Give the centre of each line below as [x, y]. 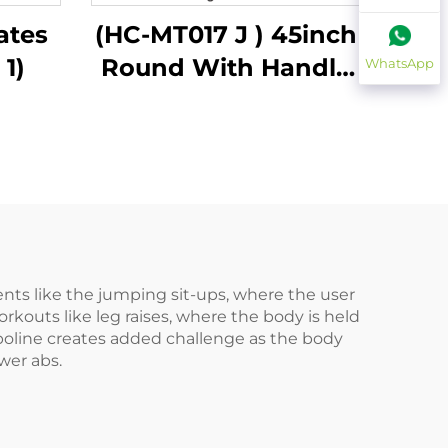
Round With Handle [226, 67]
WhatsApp [399, 63]
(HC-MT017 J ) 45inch [226, 34]
